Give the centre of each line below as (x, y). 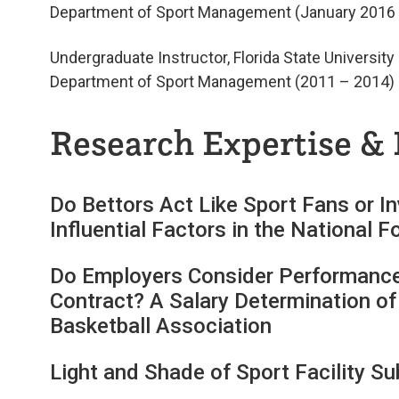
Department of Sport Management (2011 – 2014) (222, 82)
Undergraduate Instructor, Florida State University (222, 58)
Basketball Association (161, 326)
